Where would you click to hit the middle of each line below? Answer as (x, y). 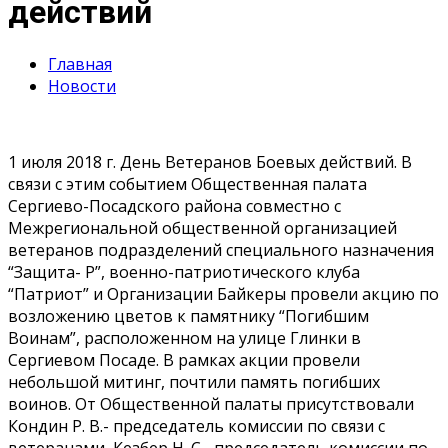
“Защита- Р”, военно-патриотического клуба (184, 271)
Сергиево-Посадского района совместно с (174, 205)
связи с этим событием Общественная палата (187, 183)
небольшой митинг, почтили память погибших (194, 381)
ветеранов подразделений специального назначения (221, 249)
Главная (80, 63)
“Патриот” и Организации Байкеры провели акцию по (223, 293)
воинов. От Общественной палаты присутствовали (211, 403)
